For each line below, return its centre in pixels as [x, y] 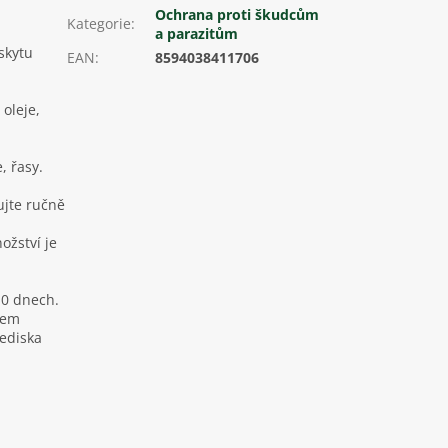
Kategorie [99, 24]
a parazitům [197, 34]
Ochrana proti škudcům [237, 15]
